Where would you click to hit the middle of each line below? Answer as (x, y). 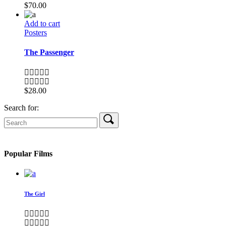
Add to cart (42, 24)
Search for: (21, 107)
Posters (36, 33)
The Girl (35, 193)
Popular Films (28, 153)
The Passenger (49, 52)
